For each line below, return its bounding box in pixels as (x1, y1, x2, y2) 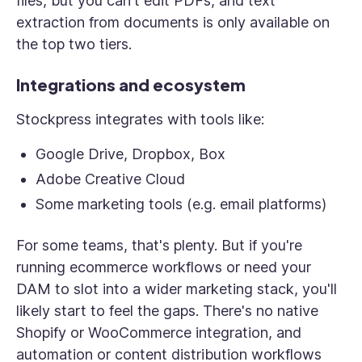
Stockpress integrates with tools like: (16, 111, 264, 128)
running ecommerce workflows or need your (16, 259, 311, 276)
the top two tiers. (16, 36, 132, 53)
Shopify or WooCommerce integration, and (16, 324, 301, 341)
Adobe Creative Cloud (36, 170, 185, 187)
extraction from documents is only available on (16, 14, 330, 31)
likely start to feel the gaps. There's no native (16, 302, 318, 319)
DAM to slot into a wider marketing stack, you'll (16, 280, 337, 297)
